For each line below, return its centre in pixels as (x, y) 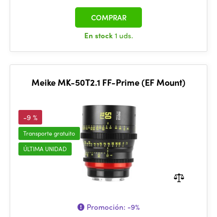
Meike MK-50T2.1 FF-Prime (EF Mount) (108, 82)
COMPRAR (108, 17)
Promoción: (106, 207)
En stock (99, 35)
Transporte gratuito (49, 133)
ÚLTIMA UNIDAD (45, 149)
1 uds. (124, 35)
